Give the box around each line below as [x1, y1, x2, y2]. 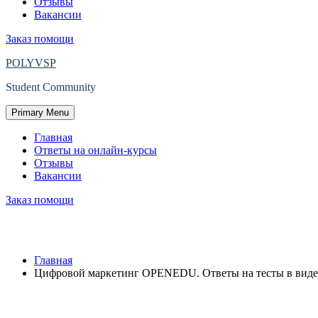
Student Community [6, 81, 96, 93]
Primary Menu [11, 107, 69, 118]
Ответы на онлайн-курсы [34, 144, 157, 156]
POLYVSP [6, 57, 56, 69]
